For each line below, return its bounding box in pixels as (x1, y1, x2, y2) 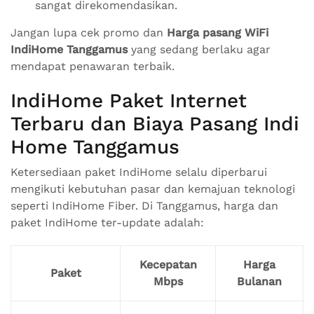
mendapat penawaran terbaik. (11, 60, 175, 73)
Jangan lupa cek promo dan (11, 26, 167, 39)
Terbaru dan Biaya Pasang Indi (11, 112, 299, 135)
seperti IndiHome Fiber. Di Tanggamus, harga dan (11, 199, 278, 212)
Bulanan (237, 275, 282, 288)
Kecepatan (139, 258, 197, 271)
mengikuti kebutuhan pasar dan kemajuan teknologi (11, 182, 295, 196)
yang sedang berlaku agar (128, 43, 271, 56)
